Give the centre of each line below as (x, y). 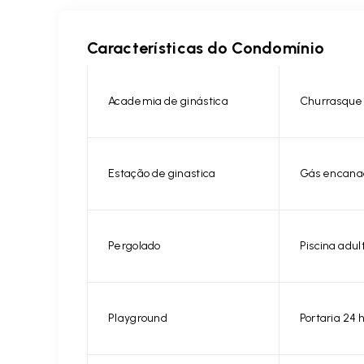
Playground (138, 318)
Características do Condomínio (206, 48)
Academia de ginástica (168, 101)
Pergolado (134, 246)
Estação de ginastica (162, 173)
